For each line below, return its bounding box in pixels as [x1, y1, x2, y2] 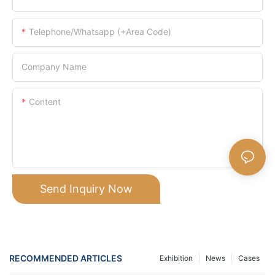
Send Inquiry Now [40, 182, 133, 195]
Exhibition [160, 253, 193, 263]
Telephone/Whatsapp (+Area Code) [29, 26, 171, 37]
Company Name [21, 61, 87, 72]
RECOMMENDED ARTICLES [9, 253, 122, 264]
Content [29, 96, 61, 107]
